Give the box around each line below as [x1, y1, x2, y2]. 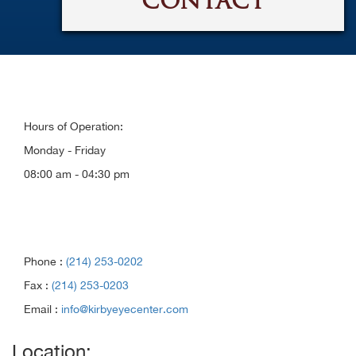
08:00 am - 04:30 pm [24, 167, 130, 180]
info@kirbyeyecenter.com [61, 302, 188, 315]
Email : [24, 302, 61, 315]
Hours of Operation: [24, 119, 123, 133]
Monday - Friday [24, 143, 106, 157]
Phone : [24, 254, 66, 268]
